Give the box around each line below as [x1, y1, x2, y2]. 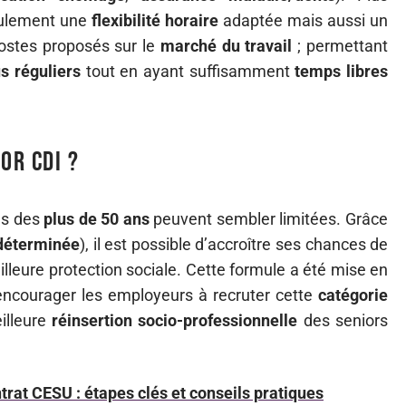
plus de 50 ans [43, 209, 150, 228]
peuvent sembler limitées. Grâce [149, 209, 389, 228]
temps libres [295, 62, 389, 81]
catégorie [318, 285, 388, 304]
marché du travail [159, 36, 293, 55]
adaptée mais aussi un [218, 11, 388, 30]
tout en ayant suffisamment [80, 62, 295, 81]
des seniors [297, 311, 389, 330]
